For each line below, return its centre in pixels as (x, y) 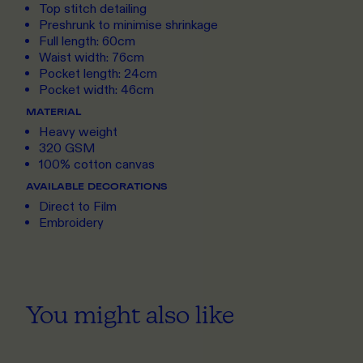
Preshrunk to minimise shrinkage (128, 26)
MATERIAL (54, 112)
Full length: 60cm (87, 42)
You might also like (130, 315)
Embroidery (71, 224)
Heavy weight (78, 133)
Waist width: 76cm (92, 58)
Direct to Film (78, 207)
